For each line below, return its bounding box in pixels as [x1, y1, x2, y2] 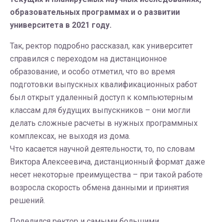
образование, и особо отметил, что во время [10, 67, 175, 76]
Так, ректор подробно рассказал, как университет [10, 41, 193, 51]
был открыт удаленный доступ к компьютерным [10, 93, 193, 102]
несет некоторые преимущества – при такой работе [10, 170, 203, 179]
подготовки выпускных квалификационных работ [10, 80, 197, 89]
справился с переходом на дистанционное [10, 54, 167, 63]
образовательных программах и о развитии [10, 7, 180, 17]
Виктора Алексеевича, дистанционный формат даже [10, 157, 205, 166]
